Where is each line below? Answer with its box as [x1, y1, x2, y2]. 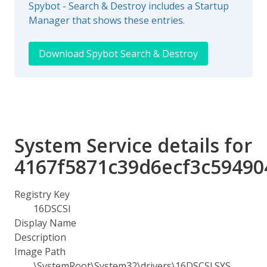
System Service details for [14, 132, 252, 158]
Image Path [14, 245, 66, 258]
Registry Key [14, 188, 70, 201]
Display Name [14, 216, 76, 229]
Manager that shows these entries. [29, 14, 185, 27]
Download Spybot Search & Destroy [39, 47, 198, 60]
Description [14, 231, 66, 244]
